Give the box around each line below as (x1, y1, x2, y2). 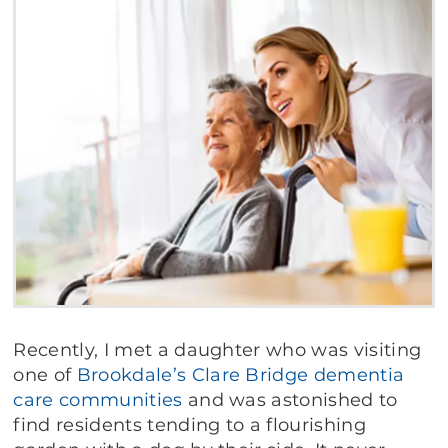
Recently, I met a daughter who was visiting (13, 339, 422, 362)
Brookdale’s (76, 364, 187, 387)
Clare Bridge (191, 364, 309, 387)
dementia (313, 364, 405, 387)
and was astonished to (182, 389, 398, 412)
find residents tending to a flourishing (13, 414, 366, 437)
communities (59, 389, 183, 412)
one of (13, 364, 77, 387)
